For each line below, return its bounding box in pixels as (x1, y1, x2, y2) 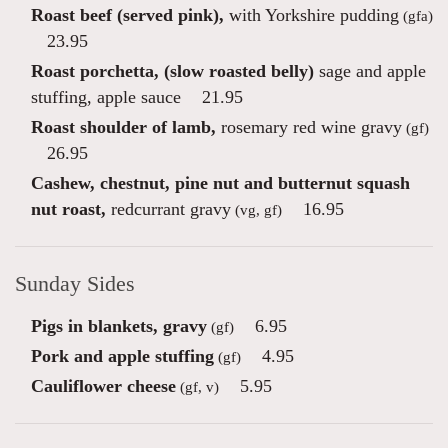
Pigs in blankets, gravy (31, 316, 207, 336)
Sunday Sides (15, 272, 135, 296)
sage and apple (314, 61, 426, 81)
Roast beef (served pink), (31, 5, 224, 25)
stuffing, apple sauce (31, 87, 181, 107)
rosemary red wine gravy (216, 117, 402, 137)
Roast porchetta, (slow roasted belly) (31, 61, 314, 81)
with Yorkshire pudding (224, 5, 399, 25)
